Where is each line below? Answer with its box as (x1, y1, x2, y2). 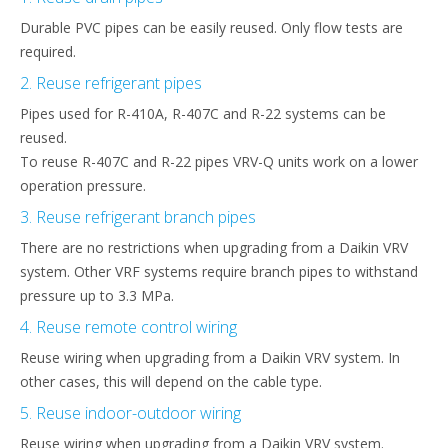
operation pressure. (20, 175, 146, 195)
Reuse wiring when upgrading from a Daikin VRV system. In (20, 347, 400, 367)
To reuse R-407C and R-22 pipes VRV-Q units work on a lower (20, 151, 418, 171)
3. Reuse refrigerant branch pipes (20, 205, 256, 228)
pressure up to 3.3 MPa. (20, 285, 174, 305)
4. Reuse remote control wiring (20, 315, 237, 338)
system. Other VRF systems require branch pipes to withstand (20, 261, 418, 281)
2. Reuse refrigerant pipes (20, 71, 202, 94)
